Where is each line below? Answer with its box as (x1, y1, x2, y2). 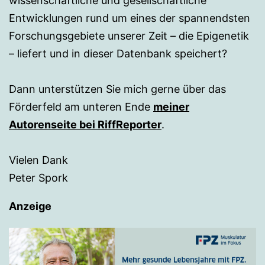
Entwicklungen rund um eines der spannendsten (9, 11, 250, 24)
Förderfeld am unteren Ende (9, 100, 153, 113)
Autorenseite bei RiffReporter (9, 118, 161, 131)
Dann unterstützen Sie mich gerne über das (9, 82, 226, 95)
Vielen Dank (9, 153, 68, 166)
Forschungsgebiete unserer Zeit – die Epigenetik (9, 29, 249, 42)
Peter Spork (9, 171, 68, 184)
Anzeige (9, 199, 51, 212)
